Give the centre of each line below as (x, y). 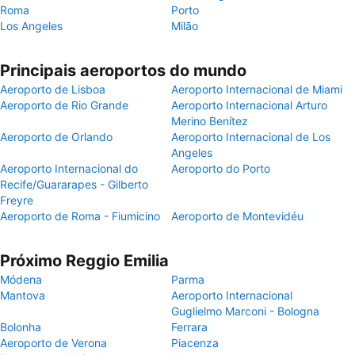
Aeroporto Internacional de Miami (257, 89)
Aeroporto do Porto (221, 168)
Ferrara (189, 327)
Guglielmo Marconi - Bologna (245, 311)
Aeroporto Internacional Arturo (249, 105)
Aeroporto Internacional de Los (251, 137)
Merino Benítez (210, 121)
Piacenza (195, 343)
